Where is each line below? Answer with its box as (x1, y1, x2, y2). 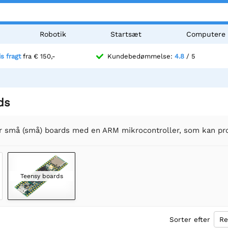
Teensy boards (20, 172, 63, 180)
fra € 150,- (20, 52, 55, 61)
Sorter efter (169, 215, 210, 223)
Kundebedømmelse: (107, 52, 175, 61)
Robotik (39, 30, 66, 38)
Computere (186, 30, 226, 38)
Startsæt (110, 30, 142, 38)
